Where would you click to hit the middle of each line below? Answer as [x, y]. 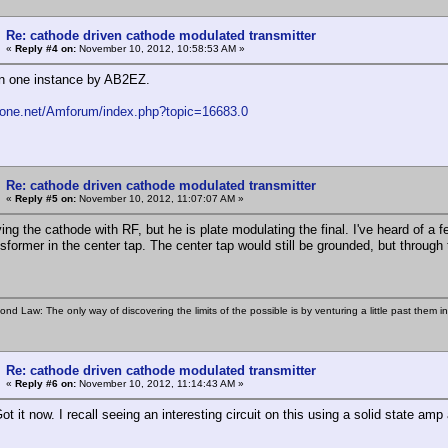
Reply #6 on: [45, 383]
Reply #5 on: [45, 198]
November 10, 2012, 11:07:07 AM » [160, 198]
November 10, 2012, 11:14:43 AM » [160, 383]
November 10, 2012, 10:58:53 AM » [160, 48]
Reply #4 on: [45, 48]
